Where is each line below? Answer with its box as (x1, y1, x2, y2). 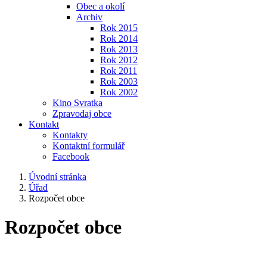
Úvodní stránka (29, 172, 86, 182)
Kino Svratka (52, 98, 103, 108)
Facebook (52, 151, 89, 162)
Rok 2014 (100, 33, 138, 44)
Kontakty (52, 130, 88, 140)
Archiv (76, 12, 103, 22)
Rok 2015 (100, 23, 138, 33)
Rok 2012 (100, 55, 138, 65)
